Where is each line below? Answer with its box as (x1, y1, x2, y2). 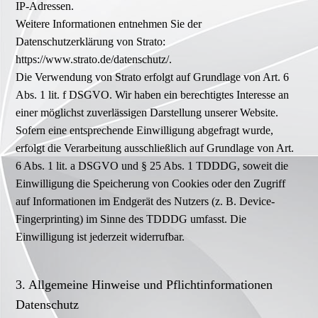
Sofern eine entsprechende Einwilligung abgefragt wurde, (16, 124, 274, 137)
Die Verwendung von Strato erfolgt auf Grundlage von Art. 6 (16, 71, 290, 84)
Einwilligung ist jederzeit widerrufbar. (16, 231, 185, 243)
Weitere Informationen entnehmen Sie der (16, 18, 202, 31)
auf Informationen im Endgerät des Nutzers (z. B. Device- (16, 195, 275, 208)
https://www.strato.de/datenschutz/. (16, 53, 172, 66)
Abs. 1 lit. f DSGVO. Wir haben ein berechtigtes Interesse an (16, 89, 290, 102)
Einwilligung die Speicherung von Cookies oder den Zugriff (16, 177, 286, 190)
